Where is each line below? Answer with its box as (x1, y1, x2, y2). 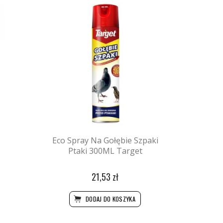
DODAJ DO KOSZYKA (84, 194, 136, 204)
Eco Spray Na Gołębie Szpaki (52, 135, 158, 146)
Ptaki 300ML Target (68, 145, 142, 157)
